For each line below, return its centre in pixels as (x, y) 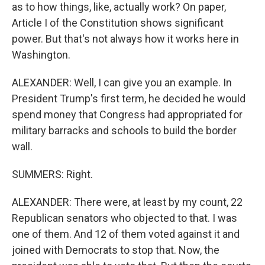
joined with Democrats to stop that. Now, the (116, 250)
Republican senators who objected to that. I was (125, 218)
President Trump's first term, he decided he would (129, 98)
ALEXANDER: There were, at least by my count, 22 (127, 202)
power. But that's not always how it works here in (125, 39)
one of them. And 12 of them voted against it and (126, 234)
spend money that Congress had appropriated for (127, 114)
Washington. (41, 55)
